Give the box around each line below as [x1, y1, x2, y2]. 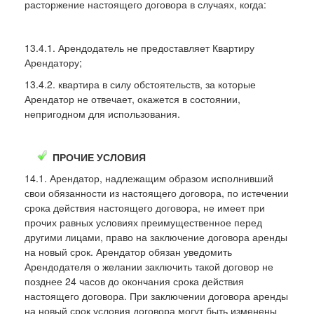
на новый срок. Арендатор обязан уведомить [25, 244, 232, 259]
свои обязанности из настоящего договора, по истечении [25, 185, 289, 200]
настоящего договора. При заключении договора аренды [25, 288, 288, 303]
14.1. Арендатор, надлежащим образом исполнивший [25, 170, 273, 185]
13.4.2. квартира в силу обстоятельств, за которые [25, 76, 256, 91]
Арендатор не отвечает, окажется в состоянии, [25, 91, 240, 106]
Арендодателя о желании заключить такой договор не [25, 259, 273, 273]
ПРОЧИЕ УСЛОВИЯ [53, 149, 146, 164]
